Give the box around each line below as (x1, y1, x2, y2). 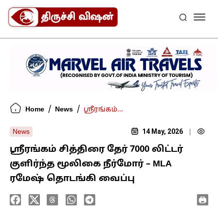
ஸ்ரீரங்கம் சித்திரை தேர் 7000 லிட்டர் (10, 144, 183, 155)
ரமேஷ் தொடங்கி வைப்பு (10, 173, 135, 184)
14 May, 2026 (141, 127, 183, 135)
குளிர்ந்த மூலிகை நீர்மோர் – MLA (10, 158, 172, 170)
